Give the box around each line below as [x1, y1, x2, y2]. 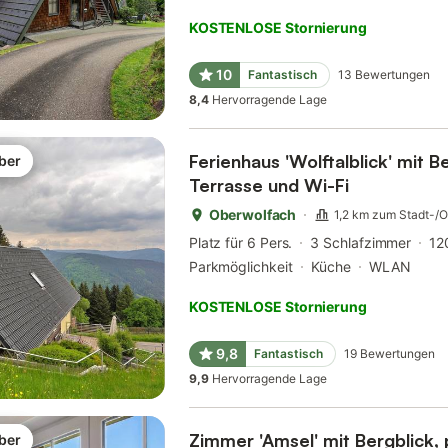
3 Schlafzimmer [310, 234, 412, 252]
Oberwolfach [208, 206, 297, 224]
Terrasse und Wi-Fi [188, 174, 349, 197]
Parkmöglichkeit [188, 258, 293, 276]
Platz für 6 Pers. [188, 234, 293, 252]
